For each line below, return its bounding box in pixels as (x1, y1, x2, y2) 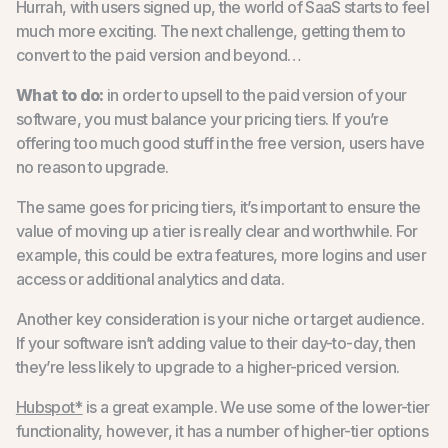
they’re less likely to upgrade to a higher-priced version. (15, 356, 400, 377)
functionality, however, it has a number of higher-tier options (15, 420, 429, 441)
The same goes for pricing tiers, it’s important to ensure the (15, 196, 421, 217)
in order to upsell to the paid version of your (103, 84, 407, 105)
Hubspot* (15, 396, 83, 417)
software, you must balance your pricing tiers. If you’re (15, 108, 388, 129)
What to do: (15, 84, 104, 105)
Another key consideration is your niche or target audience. (15, 308, 425, 329)
